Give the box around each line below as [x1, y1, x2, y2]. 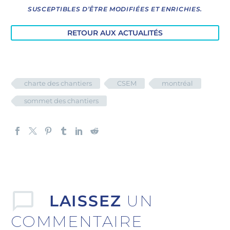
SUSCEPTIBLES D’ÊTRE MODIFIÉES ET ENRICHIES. [27, 5, 203, 13]
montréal [162, 79, 193, 88]
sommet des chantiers [24, 97, 99, 105]
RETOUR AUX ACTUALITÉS [67, 28, 163, 38]
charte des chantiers [24, 79, 92, 88]
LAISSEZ [49, 191, 127, 211]
